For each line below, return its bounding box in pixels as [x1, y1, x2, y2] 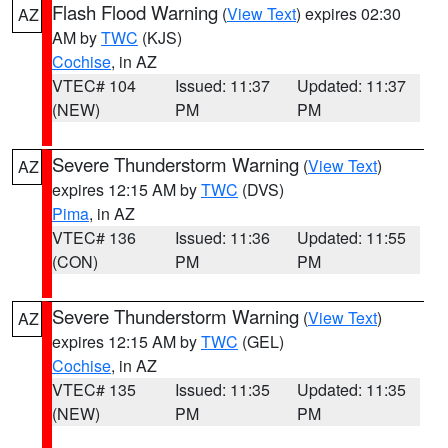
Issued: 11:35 [174, 378, 270, 401]
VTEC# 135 [52, 378, 136, 401]
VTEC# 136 [52, 226, 136, 249]
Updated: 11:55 [297, 226, 407, 249]
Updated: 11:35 [297, 378, 407, 401]
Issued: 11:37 [174, 74, 270, 97]
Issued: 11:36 [174, 226, 270, 249]
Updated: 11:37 [297, 74, 407, 97]
